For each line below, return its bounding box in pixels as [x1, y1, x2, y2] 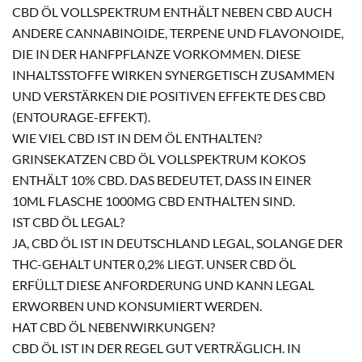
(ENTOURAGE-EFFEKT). [12, 108, 150, 125]
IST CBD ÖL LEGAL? [12, 213, 124, 230]
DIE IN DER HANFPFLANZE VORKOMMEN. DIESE [12, 45, 301, 62]
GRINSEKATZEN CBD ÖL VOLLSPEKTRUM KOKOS [12, 150, 305, 167]
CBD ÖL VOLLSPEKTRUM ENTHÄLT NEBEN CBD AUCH [12, 3, 332, 20]
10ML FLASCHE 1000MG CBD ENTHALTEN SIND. [12, 192, 295, 209]
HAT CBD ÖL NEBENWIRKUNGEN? [12, 318, 215, 335]
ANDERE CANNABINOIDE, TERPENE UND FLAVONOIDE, [12, 24, 343, 41]
